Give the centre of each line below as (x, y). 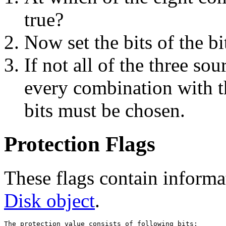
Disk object (49, 200)
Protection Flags (80, 144)
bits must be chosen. (105, 110)
